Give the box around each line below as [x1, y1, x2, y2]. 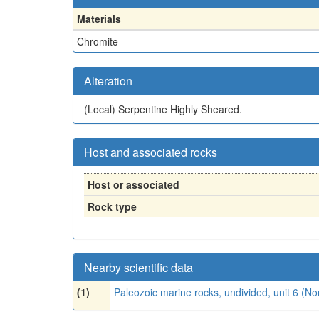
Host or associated [88, 177, 179, 192]
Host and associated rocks [84, 143, 217, 160]
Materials [77, 11, 121, 26]
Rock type [88, 199, 137, 214]
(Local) [84, 101, 118, 116]
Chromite [77, 33, 118, 48]
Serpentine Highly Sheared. [118, 101, 242, 116]
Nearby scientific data [84, 258, 193, 276]
